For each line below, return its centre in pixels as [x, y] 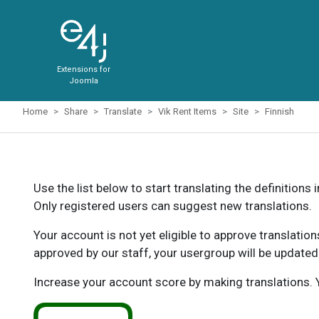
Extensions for [83, 69]
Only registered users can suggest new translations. [173, 206]
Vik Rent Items [187, 111]
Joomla [83, 81]
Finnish [279, 111]
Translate [123, 111]
